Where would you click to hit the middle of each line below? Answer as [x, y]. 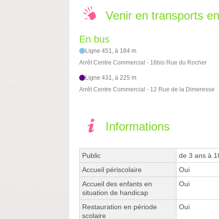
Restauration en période [120, 207]
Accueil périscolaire [112, 170]
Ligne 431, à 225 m [111, 78]
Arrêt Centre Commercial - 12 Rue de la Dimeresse [147, 90]
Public [91, 156]
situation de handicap [115, 193]
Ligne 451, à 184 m [111, 51]
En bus [94, 39]
